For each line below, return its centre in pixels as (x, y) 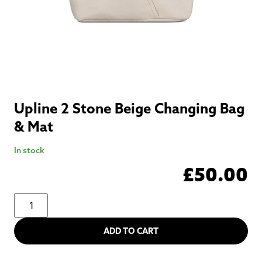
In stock (29, 150)
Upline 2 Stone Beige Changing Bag (129, 108)
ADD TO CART (131, 231)
